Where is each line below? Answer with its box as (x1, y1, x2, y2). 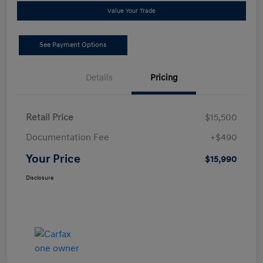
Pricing (150, 72, 178, 84)
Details (86, 72, 113, 84)
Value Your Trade (107, 7, 156, 15)
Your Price (26, 152, 80, 167)
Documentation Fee (26, 131, 109, 144)
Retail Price (26, 112, 73, 124)
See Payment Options (39, 41, 107, 50)
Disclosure (26, 174, 53, 182)
